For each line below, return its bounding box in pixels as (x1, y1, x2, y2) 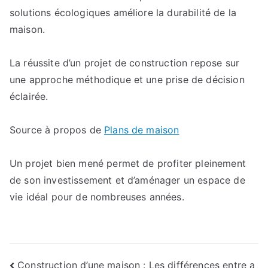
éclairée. (10, 90, 48, 102)
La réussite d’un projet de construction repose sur (10, 57, 240, 69)
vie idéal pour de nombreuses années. (10, 191, 184, 203)
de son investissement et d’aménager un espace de (10, 174, 245, 186)
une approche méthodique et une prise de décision (10, 74, 245, 86)
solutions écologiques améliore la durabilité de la (10, 7, 237, 19)
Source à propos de (10, 124, 105, 136)
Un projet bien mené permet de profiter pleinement (10, 157, 246, 169)
